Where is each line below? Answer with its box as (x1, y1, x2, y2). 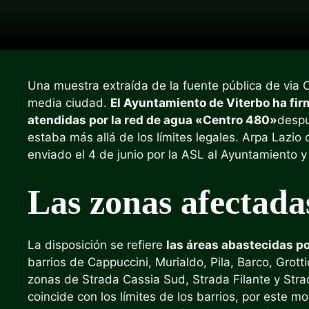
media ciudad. (28, 96, 110, 110)
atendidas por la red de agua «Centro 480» (28, 113, 277, 127)
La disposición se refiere (28, 237, 166, 252)
